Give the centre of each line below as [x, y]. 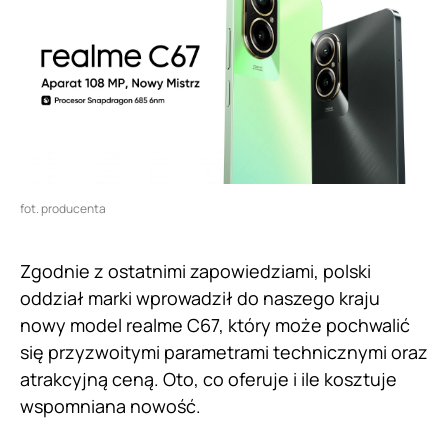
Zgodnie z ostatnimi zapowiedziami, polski [195, 271]
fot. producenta [63, 209]
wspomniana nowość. [110, 406]
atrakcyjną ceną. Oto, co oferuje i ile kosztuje [208, 379]
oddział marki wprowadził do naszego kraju [200, 298]
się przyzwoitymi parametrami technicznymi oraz [224, 352]
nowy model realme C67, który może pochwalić [215, 325]
